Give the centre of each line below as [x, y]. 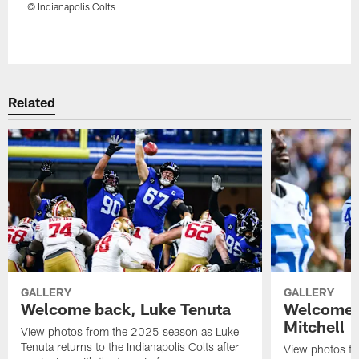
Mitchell [314, 326]
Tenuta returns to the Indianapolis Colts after [130, 346]
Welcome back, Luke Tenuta [126, 308]
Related [32, 102]
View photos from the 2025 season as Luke [130, 331]
